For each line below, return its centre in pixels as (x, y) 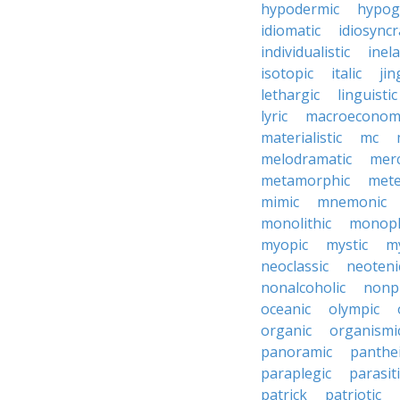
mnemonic (352, 202)
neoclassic (295, 266)
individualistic (305, 52)
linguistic (367, 95)
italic (346, 73)
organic (286, 330)
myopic (284, 245)
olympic (354, 309)
